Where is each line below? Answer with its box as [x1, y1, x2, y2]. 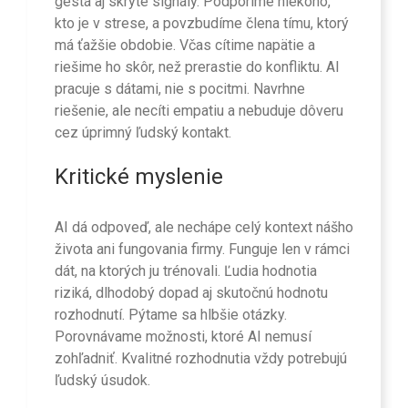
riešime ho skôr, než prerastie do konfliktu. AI [55, 58, 340, 76]
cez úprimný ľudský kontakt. [55, 124, 231, 142]
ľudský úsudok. [55, 371, 150, 389]
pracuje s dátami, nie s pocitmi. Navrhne [55, 80, 305, 98]
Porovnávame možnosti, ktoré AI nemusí [55, 327, 311, 345]
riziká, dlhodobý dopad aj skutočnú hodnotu [55, 283, 328, 301]
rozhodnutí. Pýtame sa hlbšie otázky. [55, 305, 287, 323]
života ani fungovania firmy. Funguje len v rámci [55, 240, 350, 258]
